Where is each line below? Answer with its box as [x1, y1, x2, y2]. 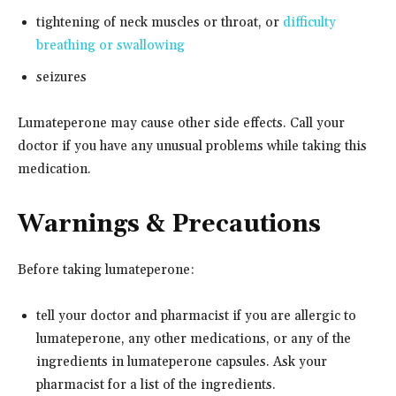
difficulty [283, 13, 336, 31]
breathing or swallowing [36, 36, 185, 54]
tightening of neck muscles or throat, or [36, 13, 283, 31]
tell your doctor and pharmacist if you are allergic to [36, 307, 356, 324]
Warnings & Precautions [18, 209, 321, 240]
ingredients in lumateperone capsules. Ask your [36, 353, 327, 370]
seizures [36, 68, 87, 86]
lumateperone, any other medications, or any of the [36, 330, 351, 347]
